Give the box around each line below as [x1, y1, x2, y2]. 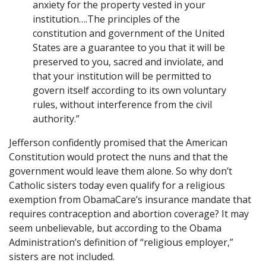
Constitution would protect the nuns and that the [9, 150, 228, 163]
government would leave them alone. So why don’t [9, 164, 232, 178]
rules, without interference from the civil [33, 97, 212, 111]
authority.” [33, 112, 80, 125]
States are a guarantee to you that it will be [33, 40, 225, 54]
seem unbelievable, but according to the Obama [9, 221, 221, 235]
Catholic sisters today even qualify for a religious [9, 178, 225, 192]
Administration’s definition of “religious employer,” [9, 235, 233, 249]
